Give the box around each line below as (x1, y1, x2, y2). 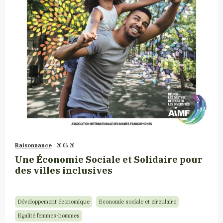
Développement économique (17, 198, 90, 206)
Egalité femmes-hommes (17, 212, 80, 220)
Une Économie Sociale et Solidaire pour (15, 153, 203, 166)
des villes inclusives (15, 164, 112, 177)
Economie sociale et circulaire (99, 198, 176, 206)
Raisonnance (15, 142, 52, 149)
